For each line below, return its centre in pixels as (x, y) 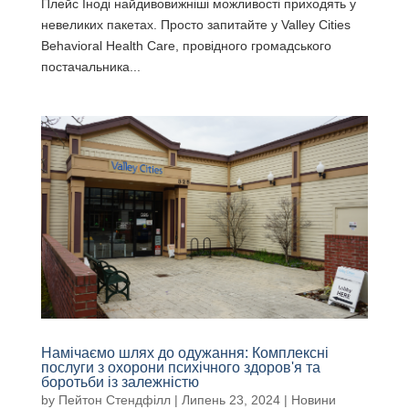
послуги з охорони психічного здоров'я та (180, 368)
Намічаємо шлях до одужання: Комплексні (184, 353)
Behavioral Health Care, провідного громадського (186, 45)
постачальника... (90, 66)
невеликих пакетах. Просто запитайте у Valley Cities (195, 24)
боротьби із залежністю (120, 383)
